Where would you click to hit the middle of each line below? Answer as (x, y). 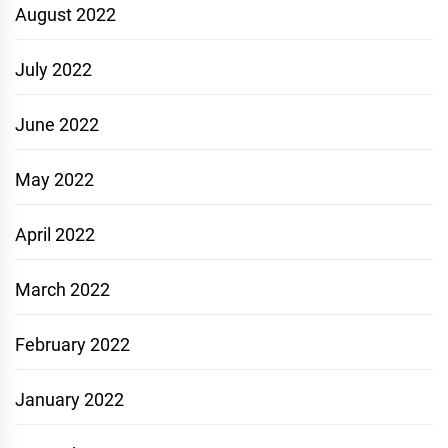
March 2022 (62, 290)
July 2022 (53, 70)
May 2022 (54, 180)
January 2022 (69, 400)
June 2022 (57, 125)
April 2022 (55, 235)
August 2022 (65, 15)
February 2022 (72, 345)
